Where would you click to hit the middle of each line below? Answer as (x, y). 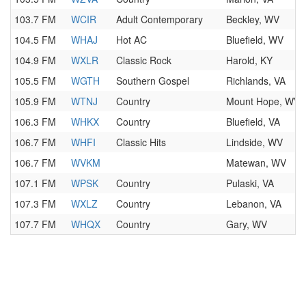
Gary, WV (247, 224)
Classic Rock (144, 60)
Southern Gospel (153, 81)
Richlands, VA (256, 81)
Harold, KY (249, 60)
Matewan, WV (256, 163)
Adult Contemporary (159, 19)
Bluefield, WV (255, 40)
